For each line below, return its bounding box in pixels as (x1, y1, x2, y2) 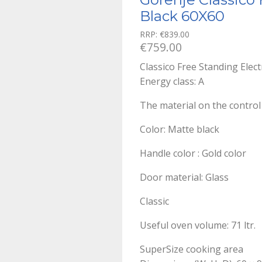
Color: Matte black (140, 122, 219, 136)
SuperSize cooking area (140, 242, 243, 256)
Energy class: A (140, 74, 204, 88)
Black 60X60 (140, 7, 225, 25)
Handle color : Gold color (140, 146, 246, 160)
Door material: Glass (140, 170, 229, 184)
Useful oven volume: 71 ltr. (140, 218, 256, 232)
